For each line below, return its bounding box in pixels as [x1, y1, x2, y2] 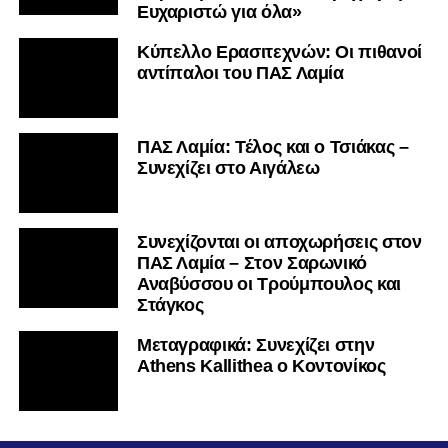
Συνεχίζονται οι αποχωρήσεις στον [136, 232, 422, 253]
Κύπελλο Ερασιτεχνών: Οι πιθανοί [136, 42, 422, 63]
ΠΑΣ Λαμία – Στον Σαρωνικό [136, 253, 368, 274]
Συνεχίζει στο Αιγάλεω [136, 158, 320, 179]
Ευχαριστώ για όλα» [136, 2, 302, 23]
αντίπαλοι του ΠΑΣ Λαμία [136, 63, 344, 84]
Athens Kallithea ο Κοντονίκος [136, 356, 386, 377]
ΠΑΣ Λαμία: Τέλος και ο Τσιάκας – [136, 137, 409, 158]
